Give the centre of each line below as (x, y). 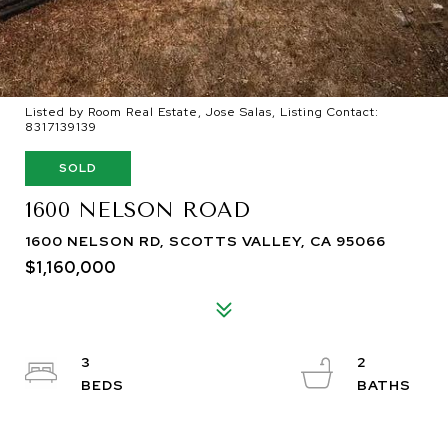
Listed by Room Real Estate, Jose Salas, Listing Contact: (202, 112)
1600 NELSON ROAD (137, 210)
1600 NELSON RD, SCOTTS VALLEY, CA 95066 (205, 241)
